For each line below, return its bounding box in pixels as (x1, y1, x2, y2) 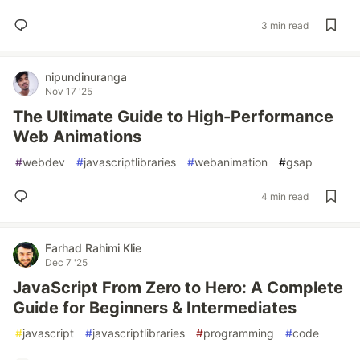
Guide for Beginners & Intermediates (13, 298, 297, 317)
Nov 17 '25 (45, 85, 92, 97)
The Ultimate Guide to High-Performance (13, 107, 333, 126)
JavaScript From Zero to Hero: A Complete (13, 278, 343, 297)
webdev (22, 155, 65, 169)
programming (203, 326, 274, 340)
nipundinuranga (45, 70, 127, 84)
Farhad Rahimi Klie (45, 241, 141, 255)
